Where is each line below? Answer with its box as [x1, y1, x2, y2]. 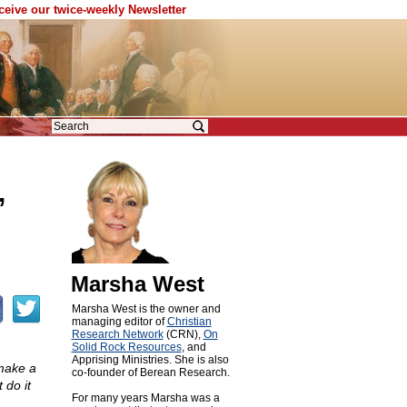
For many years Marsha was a [71, 392, 220, 404]
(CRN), [163, 328, 203, 341]
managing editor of [71, 315, 167, 328]
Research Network [71, 328, 164, 341]
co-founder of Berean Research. [71, 366, 230, 379]
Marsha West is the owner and [71, 303, 221, 315]
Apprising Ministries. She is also [71, 353, 229, 366]
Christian [166, 315, 212, 328]
